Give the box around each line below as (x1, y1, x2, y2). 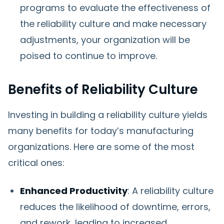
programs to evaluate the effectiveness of (20, 1, 210, 14)
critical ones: (8, 156, 64, 169)
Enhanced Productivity (20, 184, 127, 197)
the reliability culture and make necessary (20, 17, 206, 30)
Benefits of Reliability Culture (8, 80, 198, 98)
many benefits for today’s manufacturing (8, 124, 193, 137)
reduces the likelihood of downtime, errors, (20, 200, 210, 213)
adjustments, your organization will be (20, 33, 190, 46)
